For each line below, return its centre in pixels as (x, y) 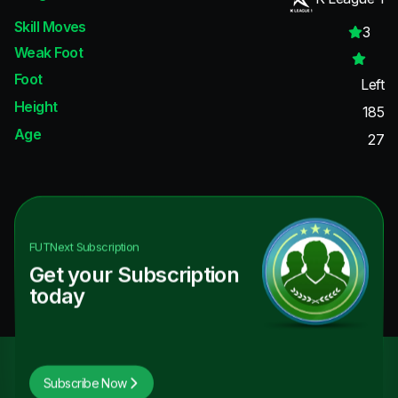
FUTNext (52, 247)
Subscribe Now (85, 383)
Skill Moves (50, 26)
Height (36, 106)
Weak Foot (48, 53)
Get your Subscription (134, 275)
